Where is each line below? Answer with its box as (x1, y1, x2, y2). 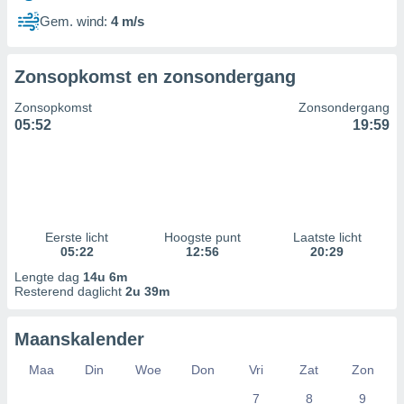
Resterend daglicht (14, 284, 125, 298)
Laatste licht (292, 230, 362, 244)
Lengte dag (14, 270, 83, 284)
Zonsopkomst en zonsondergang (14, 67, 296, 87)
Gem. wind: (40, 14, 107, 29)
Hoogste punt (163, 230, 241, 244)
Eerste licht (45, 230, 109, 244)
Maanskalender (14, 329, 144, 349)
